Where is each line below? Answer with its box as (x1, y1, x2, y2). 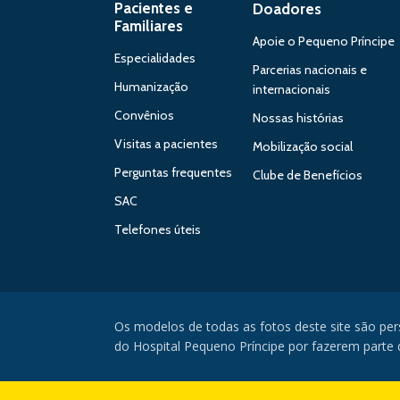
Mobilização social (253, 138, 354, 154)
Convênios (114, 107, 174, 123)
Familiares (114, 17, 183, 35)
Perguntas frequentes (114, 164, 232, 180)
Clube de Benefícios (253, 167, 363, 183)
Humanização (114, 79, 188, 95)
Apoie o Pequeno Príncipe (253, 33, 396, 49)
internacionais (253, 81, 331, 97)
